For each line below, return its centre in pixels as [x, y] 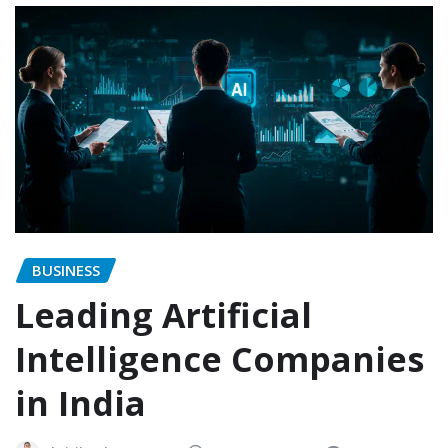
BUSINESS [66, 270]
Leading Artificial [163, 314]
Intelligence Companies [219, 358]
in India [80, 402]
